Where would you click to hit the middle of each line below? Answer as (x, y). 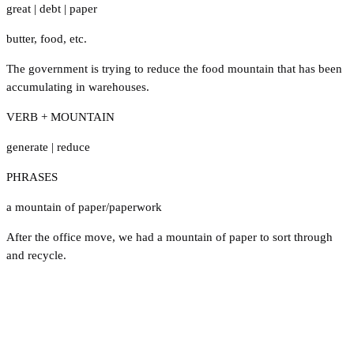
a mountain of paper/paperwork (84, 207)
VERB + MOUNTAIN (60, 117)
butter (20, 38)
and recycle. (36, 255)
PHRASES (32, 177)
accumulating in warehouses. (78, 87)
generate (27, 147)
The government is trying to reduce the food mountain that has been (174, 68)
